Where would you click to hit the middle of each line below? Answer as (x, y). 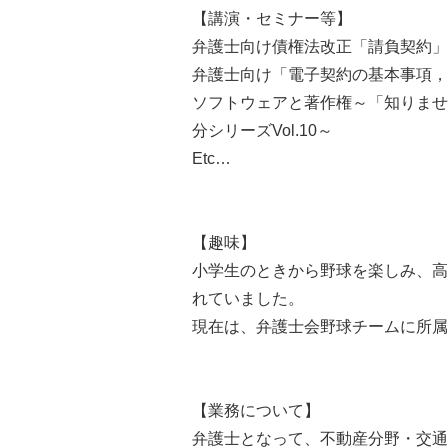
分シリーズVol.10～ (262, 130)
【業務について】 (256, 410)
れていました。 (248, 298)
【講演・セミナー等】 (272, 18)
